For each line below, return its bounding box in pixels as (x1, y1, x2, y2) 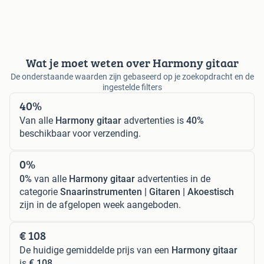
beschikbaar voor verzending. (19, 128, 141, 140)
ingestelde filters (102, 82, 162, 93)
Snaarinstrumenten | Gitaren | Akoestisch (60, 186, 234, 198)
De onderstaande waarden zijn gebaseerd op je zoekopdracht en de (10, 72, 254, 82)
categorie (19, 186, 60, 198)
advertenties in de (135, 173, 210, 185)
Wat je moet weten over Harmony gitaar (25, 54, 239, 72)
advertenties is (121, 115, 186, 127)
